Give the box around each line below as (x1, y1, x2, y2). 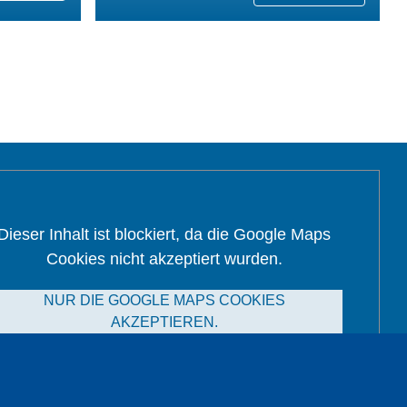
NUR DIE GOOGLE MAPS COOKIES (43, 293, 285, 309)
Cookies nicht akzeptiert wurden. (45, 250, 283, 269)
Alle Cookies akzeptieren (87, 353, 242, 369)
